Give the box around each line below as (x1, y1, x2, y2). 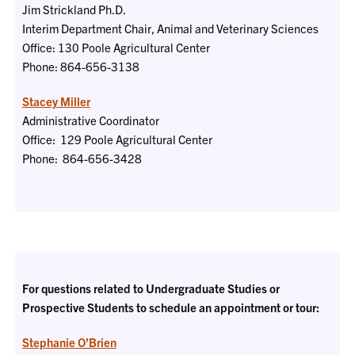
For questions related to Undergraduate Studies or (21, 281, 280, 296)
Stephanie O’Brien (21, 334, 116, 349)
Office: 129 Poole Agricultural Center (21, 132, 212, 147)
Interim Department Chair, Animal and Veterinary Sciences (21, 21, 319, 36)
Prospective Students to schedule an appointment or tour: (21, 300, 319, 315)
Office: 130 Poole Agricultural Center (21, 40, 210, 55)
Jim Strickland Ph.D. (21, 2, 126, 17)
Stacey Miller (21, 94, 90, 109)
